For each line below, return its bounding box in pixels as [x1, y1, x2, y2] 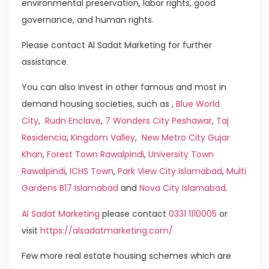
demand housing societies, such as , [22, 98, 176, 110]
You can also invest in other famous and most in [22, 81, 226, 94]
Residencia [22, 131, 67, 144]
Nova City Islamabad [139, 182, 226, 195]
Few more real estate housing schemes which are [22, 250, 231, 262]
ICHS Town [70, 165, 113, 178]
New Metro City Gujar [142, 131, 230, 144]
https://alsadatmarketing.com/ [40, 224, 173, 237]
